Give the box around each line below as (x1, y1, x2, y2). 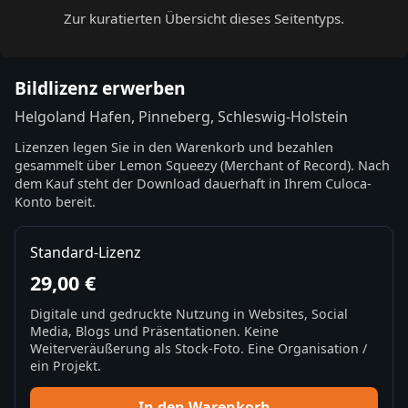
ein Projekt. (30, 357, 101, 375)
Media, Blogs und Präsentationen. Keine (30, 322, 279, 341)
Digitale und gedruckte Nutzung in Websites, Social (30, 305, 348, 323)
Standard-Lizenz (30, 242, 141, 263)
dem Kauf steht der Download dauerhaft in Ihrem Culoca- (15, 175, 372, 193)
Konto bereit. (15, 193, 96, 211)
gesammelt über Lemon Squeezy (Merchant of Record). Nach (15, 157, 390, 175)
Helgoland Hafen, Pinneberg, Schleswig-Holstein (15, 107, 348, 127)
